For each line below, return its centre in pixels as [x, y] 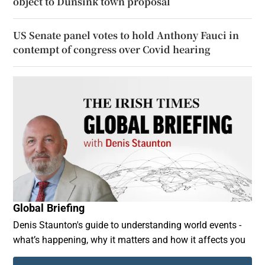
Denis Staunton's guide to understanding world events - [127, 224]
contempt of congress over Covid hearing [112, 49]
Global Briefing [49, 208]
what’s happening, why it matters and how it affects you [130, 239]
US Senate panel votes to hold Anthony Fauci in [126, 35]
